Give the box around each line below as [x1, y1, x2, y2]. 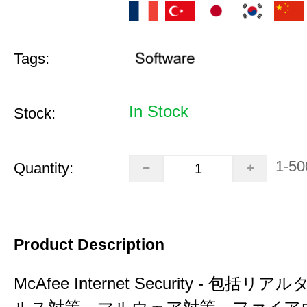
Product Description [14, 236, 164, 254]
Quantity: [14, 160, 73, 177]
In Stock [129, 102, 188, 121]
